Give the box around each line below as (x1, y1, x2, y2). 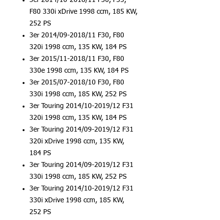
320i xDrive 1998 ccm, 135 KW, (29, 138, 124, 145)
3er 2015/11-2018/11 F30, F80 (29, 55, 124, 62)
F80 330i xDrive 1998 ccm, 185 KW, (29, 8, 137, 15)
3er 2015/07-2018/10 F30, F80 (29, 79, 124, 86)
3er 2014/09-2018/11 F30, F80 (29, 32, 124, 39)
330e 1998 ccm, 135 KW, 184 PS (29, 67, 129, 74)
